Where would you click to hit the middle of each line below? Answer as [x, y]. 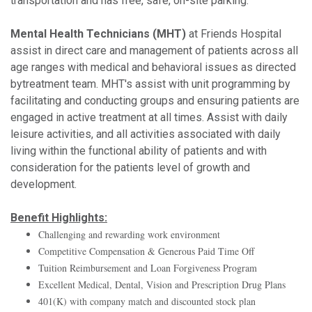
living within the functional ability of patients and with [139, 150]
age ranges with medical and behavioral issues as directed [153, 67]
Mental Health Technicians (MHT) [98, 33]
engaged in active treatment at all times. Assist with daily [149, 117]
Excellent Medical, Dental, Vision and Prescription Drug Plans [162, 284]
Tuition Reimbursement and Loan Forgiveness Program [148, 267]
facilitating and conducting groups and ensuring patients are [155, 100]
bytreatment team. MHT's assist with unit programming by [150, 84]
